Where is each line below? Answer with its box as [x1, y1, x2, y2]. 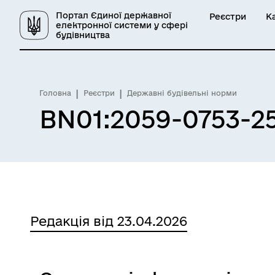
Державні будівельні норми [127, 89, 237, 97]
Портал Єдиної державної [56, 10, 171, 20]
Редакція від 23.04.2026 [30, 214, 187, 228]
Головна [39, 89, 71, 97]
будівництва [56, 30, 110, 40]
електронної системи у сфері [56, 20, 188, 30]
